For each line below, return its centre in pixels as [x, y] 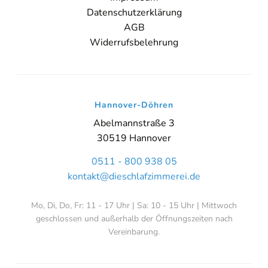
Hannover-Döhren [134, 105]
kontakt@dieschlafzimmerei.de [134, 177]
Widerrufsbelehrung [134, 43]
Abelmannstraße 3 [134, 124]
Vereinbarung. [134, 232]
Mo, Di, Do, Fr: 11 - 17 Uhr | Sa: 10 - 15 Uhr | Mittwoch [134, 206]
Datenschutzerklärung [134, 13]
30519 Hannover [134, 138]
